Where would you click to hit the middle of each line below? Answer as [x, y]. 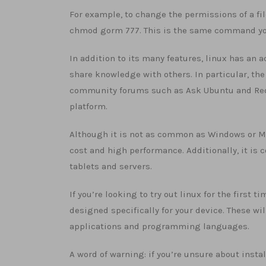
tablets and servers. [111, 166]
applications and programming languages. [159, 226]
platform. [88, 106]
